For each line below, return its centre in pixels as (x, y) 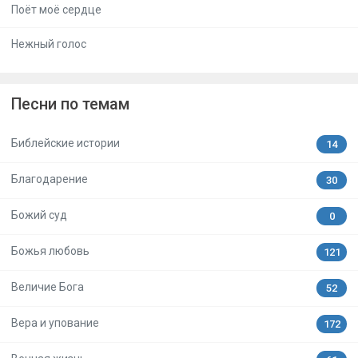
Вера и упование (55, 323)
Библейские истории (66, 143)
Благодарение (50, 179)
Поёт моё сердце (56, 10)
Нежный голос (49, 44)
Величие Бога (48, 287)
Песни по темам (70, 104)
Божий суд (39, 215)
